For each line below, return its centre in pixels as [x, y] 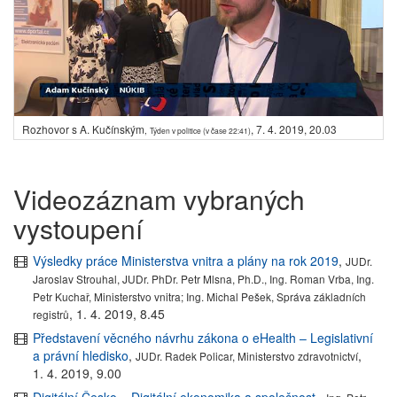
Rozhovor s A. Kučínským [83, 128]
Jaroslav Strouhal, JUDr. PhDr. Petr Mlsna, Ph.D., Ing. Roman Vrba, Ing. [204, 278]
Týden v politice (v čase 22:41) [200, 130]
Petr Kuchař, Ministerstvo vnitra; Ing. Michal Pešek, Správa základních [200, 296]
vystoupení [78, 228]
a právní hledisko [81, 355]
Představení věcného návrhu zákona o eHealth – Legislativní [203, 337]
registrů [51, 314]
